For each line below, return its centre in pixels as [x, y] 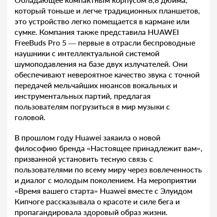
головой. [30, 117]
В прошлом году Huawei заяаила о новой [87, 138]
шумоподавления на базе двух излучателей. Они [101, 64]
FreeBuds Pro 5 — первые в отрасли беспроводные [105, 43]
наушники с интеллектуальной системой [87, 53]
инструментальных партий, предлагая [83, 96]
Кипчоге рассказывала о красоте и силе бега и [97, 201]
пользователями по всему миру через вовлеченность [108, 170]
